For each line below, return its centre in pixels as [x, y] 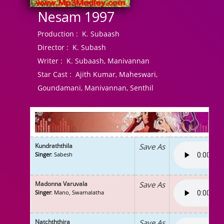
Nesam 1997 [76, 17]
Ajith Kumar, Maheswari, [114, 74]
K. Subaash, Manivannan [106, 61]
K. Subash [87, 47]
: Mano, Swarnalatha [77, 192]
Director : [53, 47]
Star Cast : [54, 74]
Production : [58, 34]
